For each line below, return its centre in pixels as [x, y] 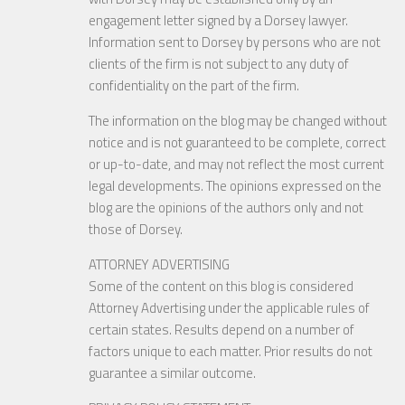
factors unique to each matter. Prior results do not [231, 351]
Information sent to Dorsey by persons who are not [235, 42]
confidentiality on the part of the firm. [194, 85]
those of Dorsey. [136, 229]
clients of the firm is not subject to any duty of [219, 63]
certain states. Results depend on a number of [221, 329]
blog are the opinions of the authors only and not [226, 207]
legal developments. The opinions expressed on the [235, 185]
